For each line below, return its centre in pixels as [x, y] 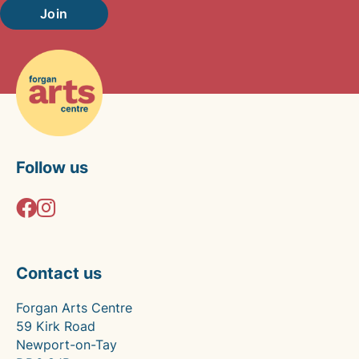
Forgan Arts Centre [74, 308]
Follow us [52, 167]
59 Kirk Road [56, 326]
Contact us [59, 273]
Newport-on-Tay [67, 345]
